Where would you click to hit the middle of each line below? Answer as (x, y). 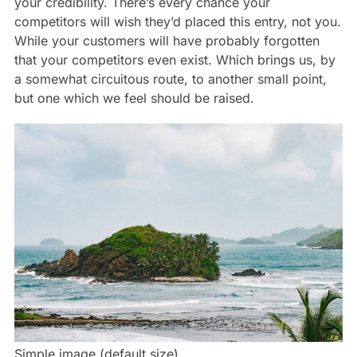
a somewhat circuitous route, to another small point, (170, 78)
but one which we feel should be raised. (134, 98)
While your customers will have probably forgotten (167, 40)
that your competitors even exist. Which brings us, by (175, 59)
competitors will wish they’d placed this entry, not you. (177, 21)
